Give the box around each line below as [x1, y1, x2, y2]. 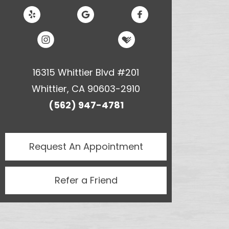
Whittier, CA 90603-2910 [32, 82, 140, 95]
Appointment [83, 140, 143, 153]
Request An [29, 140, 83, 153]
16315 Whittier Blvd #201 [33, 65, 139, 79]
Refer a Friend [54, 173, 118, 187]
